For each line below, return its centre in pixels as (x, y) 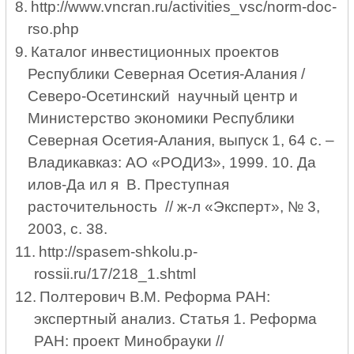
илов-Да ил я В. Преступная (128, 184)
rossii (51, 273)
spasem (103, 251)
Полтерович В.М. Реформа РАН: (154, 296)
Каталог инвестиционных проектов (154, 51)
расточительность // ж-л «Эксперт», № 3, (173, 206)
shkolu (157, 251)
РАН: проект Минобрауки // (128, 341)
